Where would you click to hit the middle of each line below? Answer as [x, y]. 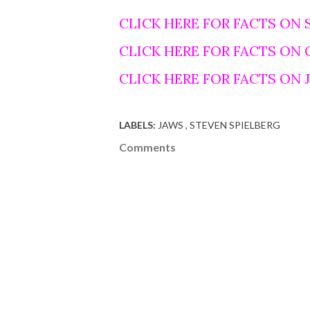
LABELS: [137, 125]
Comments [147, 147]
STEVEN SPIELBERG [235, 125]
